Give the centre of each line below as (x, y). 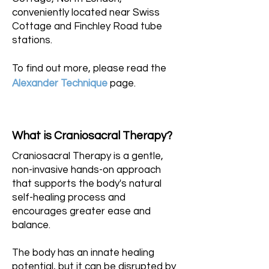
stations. (32, 40)
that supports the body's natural (87, 184)
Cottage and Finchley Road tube (87, 26)
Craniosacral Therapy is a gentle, (88, 156)
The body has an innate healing (83, 253)
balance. (31, 225)
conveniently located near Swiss (86, 13)
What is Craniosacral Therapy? (92, 136)
